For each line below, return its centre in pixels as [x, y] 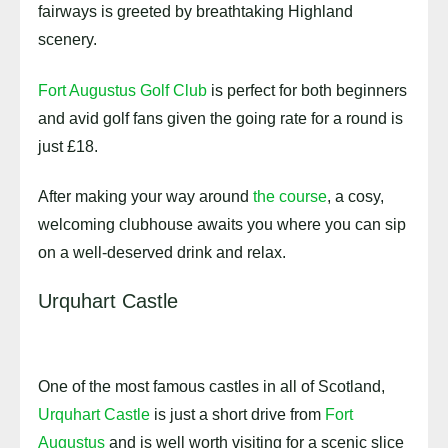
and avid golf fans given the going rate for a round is [220, 118]
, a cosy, [355, 196]
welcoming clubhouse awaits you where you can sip [222, 224]
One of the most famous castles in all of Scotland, [211, 387]
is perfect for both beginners [307, 90]
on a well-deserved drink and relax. [162, 252]
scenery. [67, 40]
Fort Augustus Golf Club [122, 90]
